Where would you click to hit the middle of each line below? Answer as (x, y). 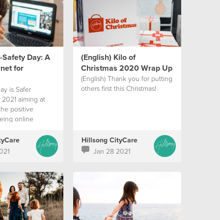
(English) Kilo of (108, 57)
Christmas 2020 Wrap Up (126, 68)
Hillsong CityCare (109, 140)
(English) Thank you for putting (126, 78)
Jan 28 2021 (112, 151)
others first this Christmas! (118, 88)
